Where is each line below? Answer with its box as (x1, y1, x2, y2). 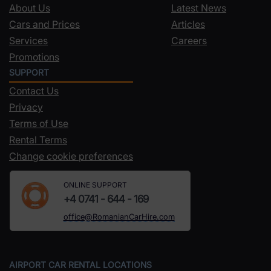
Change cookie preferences (9, 149, 133, 162)
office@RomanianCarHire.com (63, 211, 175, 221)
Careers (171, 34, 207, 47)
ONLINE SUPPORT (63, 180, 127, 189)
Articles (171, 18, 205, 30)
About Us (9, 1, 50, 14)
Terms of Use (9, 117, 68, 129)
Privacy (9, 100, 43, 113)
